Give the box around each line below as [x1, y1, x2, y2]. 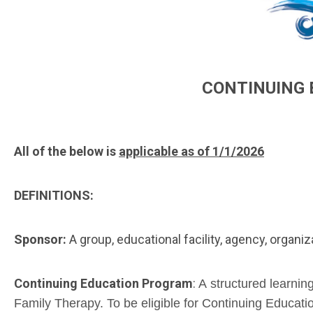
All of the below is [14, 144, 119, 159]
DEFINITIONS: [14, 188, 94, 203]
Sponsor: [14, 232, 69, 247]
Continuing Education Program [14, 276, 193, 291]
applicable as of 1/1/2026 [119, 144, 264, 159]
